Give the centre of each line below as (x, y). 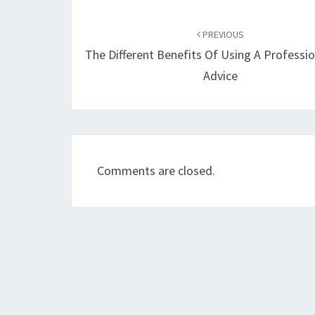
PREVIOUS (223, 34)
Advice (221, 76)
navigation (120, 37)
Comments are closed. (156, 171)
